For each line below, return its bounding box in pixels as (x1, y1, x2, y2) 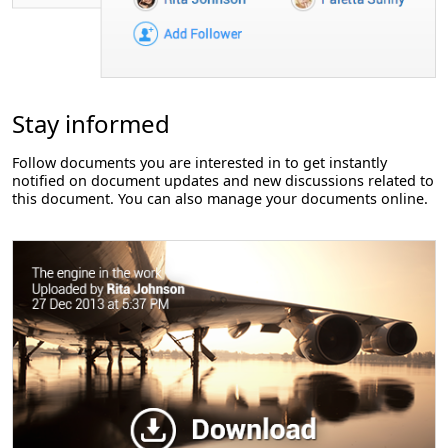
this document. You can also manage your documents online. (12, 189, 428, 209)
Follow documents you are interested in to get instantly (12, 153, 387, 173)
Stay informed (12, 107, 170, 141)
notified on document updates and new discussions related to (12, 171, 434, 191)
